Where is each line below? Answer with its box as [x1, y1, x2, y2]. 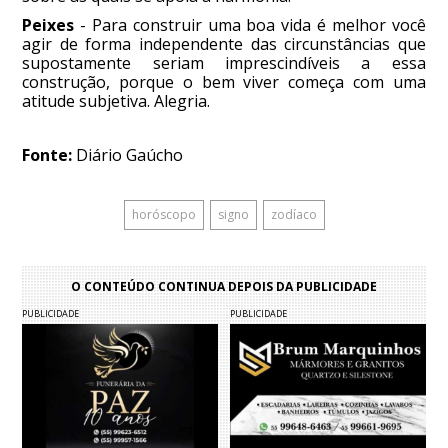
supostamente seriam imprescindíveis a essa [22, 52, 426, 75]
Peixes [22, 14, 75, 37]
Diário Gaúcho [72, 144, 184, 167]
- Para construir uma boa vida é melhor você [74, 14, 426, 37]
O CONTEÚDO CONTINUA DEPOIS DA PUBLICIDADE [71, 278, 377, 296]
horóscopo [131, 206, 196, 224]
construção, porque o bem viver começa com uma [22, 71, 426, 94]
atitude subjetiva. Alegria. [22, 90, 211, 113]
